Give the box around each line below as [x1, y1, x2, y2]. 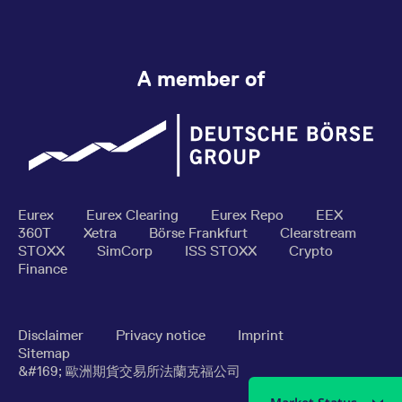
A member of [136, 66, 266, 91]
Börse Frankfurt [149, 224, 251, 242]
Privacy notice [116, 327, 209, 345]
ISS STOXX [185, 242, 260, 260]
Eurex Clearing [86, 206, 182, 224]
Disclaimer [18, 327, 87, 345]
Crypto [289, 242, 333, 260]
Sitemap [18, 345, 70, 363]
